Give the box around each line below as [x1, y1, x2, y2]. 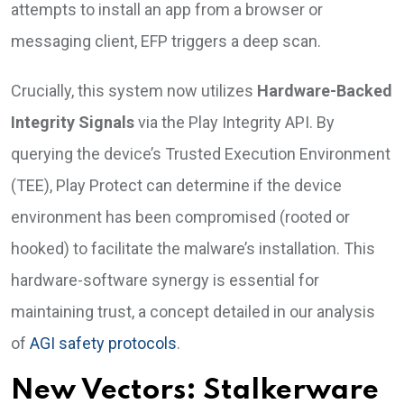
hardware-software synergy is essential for [11, 271, 319, 289]
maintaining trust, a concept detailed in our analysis [11, 302, 375, 321]
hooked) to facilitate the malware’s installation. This [11, 239, 375, 258]
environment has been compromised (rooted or [11, 207, 350, 226]
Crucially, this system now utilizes [11, 81, 257, 100]
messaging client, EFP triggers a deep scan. [11, 32, 321, 50]
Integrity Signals [11, 113, 134, 132]
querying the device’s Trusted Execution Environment [11, 144, 390, 163]
